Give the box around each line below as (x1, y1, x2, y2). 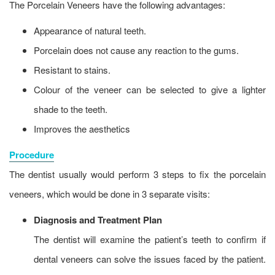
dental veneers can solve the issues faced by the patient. (34, 252, 266, 266)
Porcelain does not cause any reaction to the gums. (34, 44, 239, 57)
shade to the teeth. (34, 103, 107, 116)
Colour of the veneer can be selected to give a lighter (34, 83, 266, 96)
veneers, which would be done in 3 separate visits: (9, 187, 210, 201)
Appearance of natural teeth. (34, 24, 146, 37)
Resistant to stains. (34, 63, 110, 77)
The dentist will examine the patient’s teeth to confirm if (34, 233, 266, 246)
